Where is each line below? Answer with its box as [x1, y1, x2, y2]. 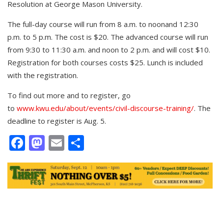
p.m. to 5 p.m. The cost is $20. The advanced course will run [7, 31, 208, 42]
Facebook [25, 132, 94, 153]
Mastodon [45, 132, 119, 153]
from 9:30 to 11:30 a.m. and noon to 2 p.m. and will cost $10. [7, 44, 210, 55]
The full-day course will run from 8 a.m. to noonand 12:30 [7, 19, 198, 29]
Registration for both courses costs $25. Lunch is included [7, 57, 203, 67]
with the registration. [7, 70, 78, 80]
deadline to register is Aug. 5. [7, 115, 106, 126]
